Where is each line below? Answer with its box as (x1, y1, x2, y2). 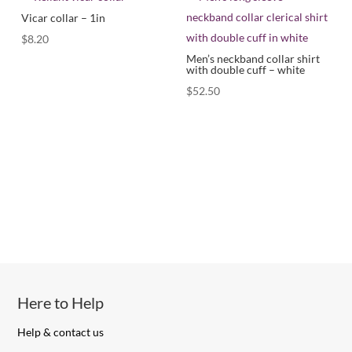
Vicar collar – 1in (21, 11, 106, 25)
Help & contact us (17, 325, 104, 339)
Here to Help (17, 293, 104, 313)
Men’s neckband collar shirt (186, 52, 321, 66)
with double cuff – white (186, 63, 306, 77)
